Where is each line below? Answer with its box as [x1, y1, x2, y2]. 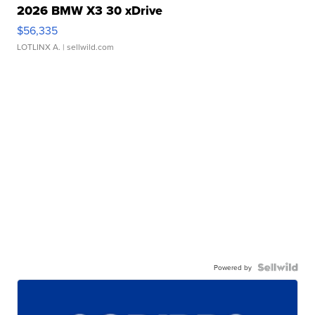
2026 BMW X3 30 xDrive [17, 1, 163, 20]
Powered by [213, 262, 252, 273]
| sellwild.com [60, 41, 115, 53]
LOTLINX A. [17, 41, 61, 53]
